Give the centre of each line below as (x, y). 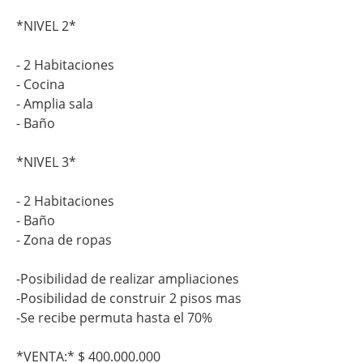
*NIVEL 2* (46, 26)
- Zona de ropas (64, 239)
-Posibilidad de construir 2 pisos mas (129, 298)
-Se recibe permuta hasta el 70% (116, 317)
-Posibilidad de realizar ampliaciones (129, 278)
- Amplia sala (55, 103)
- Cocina (41, 84)
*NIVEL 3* (46, 162)
